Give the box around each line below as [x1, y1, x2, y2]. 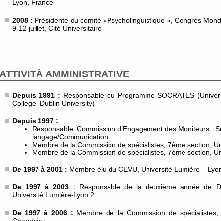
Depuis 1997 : [12, 117, 58, 125]
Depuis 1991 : [12, 91, 63, 99]
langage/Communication [32, 133, 108, 141]
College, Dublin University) [12, 99, 95, 107]
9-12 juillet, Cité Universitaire [12, 24, 102, 32]
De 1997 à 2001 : [12, 165, 69, 173]
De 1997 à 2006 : [12, 209, 74, 217]
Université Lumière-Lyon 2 [12, 191, 94, 199]
